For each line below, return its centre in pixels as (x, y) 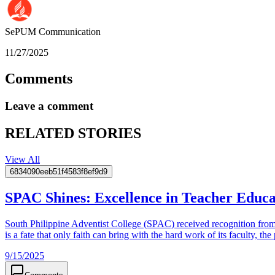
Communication (70, 31)
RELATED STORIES (73, 133)
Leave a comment (49, 106)
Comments (39, 78)
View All (22, 159)
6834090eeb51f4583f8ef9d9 (59, 171)
